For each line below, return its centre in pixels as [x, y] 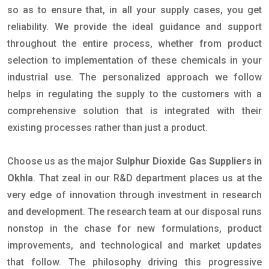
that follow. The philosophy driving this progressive [134, 262]
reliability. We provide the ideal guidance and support [134, 27]
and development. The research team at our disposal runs [134, 212]
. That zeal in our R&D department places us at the [147, 178]
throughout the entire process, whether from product [134, 44]
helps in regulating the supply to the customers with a [134, 94]
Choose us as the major [62, 161]
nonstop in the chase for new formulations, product [134, 228]
